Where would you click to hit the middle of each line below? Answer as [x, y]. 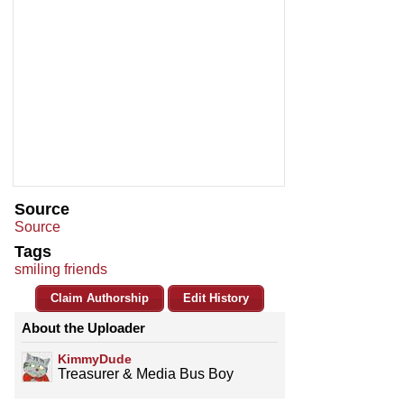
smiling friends [61, 270]
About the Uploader [83, 328]
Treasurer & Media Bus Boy [146, 374]
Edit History [216, 298]
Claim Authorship [100, 298]
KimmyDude [95, 359]
